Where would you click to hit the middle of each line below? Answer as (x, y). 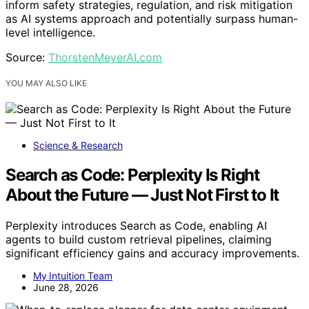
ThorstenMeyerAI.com (105, 58)
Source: (27, 58)
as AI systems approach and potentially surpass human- (152, 19)
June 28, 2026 (66, 287)
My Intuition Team (73, 275)
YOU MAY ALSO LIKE (46, 83)
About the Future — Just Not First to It (142, 195)
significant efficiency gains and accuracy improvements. (152, 253)
